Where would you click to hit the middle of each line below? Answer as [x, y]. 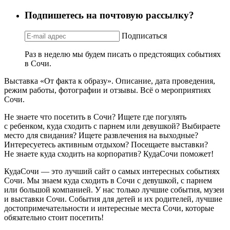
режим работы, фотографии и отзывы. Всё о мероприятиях [108, 90]
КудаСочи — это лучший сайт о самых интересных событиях [112, 171]
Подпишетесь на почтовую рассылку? [109, 15]
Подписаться [144, 35]
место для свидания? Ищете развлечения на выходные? [101, 135]
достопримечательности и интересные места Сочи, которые [109, 208]
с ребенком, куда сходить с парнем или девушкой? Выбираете [112, 126]
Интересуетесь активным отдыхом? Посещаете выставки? [106, 144]
